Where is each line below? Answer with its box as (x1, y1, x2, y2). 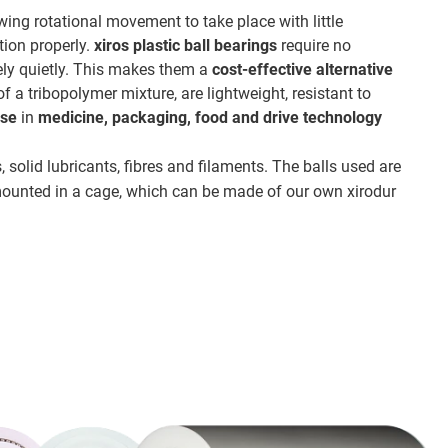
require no (277, 36, 352, 55)
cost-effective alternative (212, 60, 394, 79)
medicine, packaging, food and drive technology (38, 108, 383, 127)
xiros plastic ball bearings (94, 36, 278, 55)
